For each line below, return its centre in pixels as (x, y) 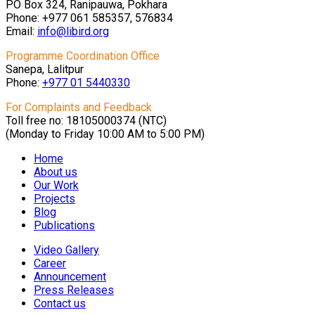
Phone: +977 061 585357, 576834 (89, 18)
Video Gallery (66, 250)
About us (56, 172)
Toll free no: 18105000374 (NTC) (86, 121)
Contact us (60, 304)
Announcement (70, 277)
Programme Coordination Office (83, 56)
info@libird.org (73, 32)
